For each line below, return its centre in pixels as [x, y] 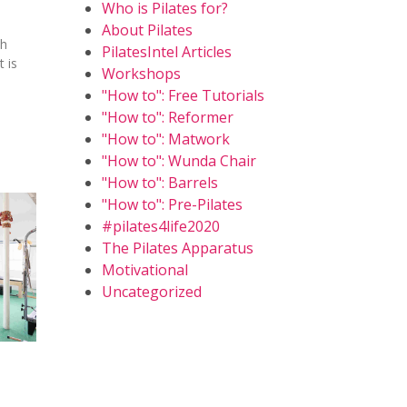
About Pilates [147, 30]
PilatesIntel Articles [167, 52]
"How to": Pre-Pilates [172, 204]
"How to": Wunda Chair [179, 161]
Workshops [141, 74]
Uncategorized [152, 292]
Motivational [145, 270]
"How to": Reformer [168, 117]
